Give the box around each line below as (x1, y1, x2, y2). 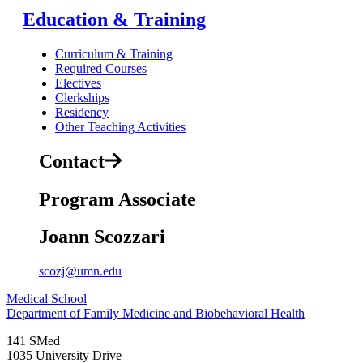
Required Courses (55, 61, 147, 75)
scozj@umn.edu (39, 264, 122, 279)
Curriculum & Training (55, 46, 173, 61)
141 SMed (6, 334, 60, 348)
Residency (55, 105, 109, 119)
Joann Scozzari (39, 226, 165, 248)
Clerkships (55, 90, 109, 105)
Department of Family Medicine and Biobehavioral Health (6, 306, 305, 321)
